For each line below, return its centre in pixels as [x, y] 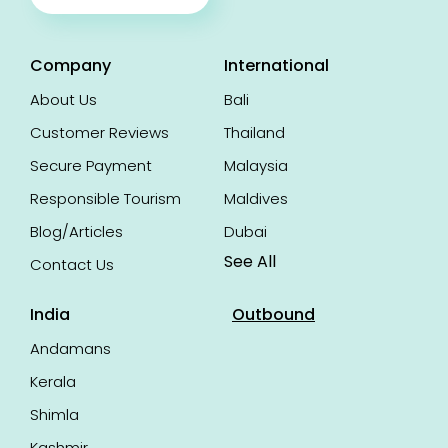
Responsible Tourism [105, 198]
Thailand [254, 132]
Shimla [54, 414]
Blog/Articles [76, 231]
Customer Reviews [99, 132]
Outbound [273, 314]
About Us [63, 99]
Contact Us [72, 264]
